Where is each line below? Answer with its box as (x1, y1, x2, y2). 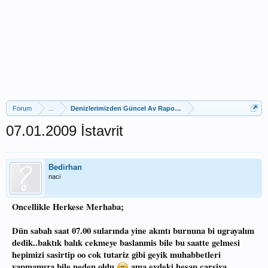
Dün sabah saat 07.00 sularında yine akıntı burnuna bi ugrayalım (12, 224, 254, 237)
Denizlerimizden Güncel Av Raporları (71, 105, 187, 112)
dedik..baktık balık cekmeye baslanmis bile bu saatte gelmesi (12, 236, 240, 249)
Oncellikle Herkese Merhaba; (12, 200, 124, 213)
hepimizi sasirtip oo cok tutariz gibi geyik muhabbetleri (12, 248, 221, 261)
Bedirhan (48, 163, 82, 172)
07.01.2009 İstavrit (6, 123, 123, 139)
